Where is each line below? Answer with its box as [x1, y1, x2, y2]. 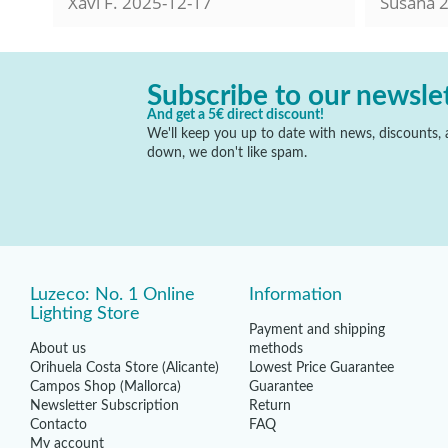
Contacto [29, 417, 87, 432]
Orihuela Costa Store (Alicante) [29, 360, 219, 375]
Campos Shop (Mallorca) [29, 379, 181, 394]
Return [248, 398, 291, 413]
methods [248, 341, 303, 356]
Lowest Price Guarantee [248, 360, 394, 375]
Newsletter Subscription [29, 398, 179, 413]
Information [248, 285, 342, 304]
